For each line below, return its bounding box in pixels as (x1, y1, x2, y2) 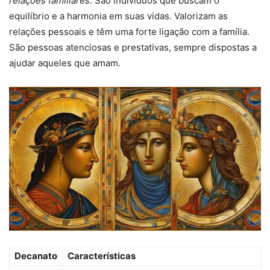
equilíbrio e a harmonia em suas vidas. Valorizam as (9, 10, 228, 22)
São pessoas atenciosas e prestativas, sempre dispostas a (9, 42, 257, 54)
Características (67, 250, 136, 262)
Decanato (14, 250, 57, 262)
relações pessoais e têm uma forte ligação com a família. (9, 26, 250, 38)
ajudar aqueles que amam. (9, 57, 121, 69)
